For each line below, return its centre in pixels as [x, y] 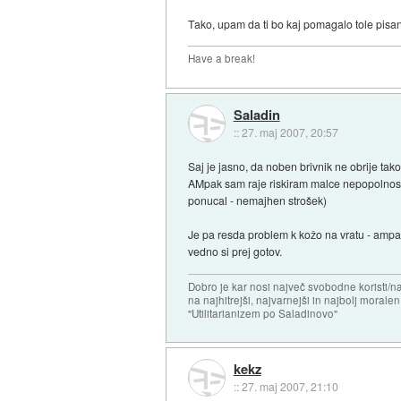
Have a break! [222, 59]
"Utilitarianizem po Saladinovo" [263, 313]
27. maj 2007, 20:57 [290, 132]
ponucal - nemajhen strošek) [258, 200]
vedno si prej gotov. [235, 252]
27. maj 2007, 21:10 [290, 387]
